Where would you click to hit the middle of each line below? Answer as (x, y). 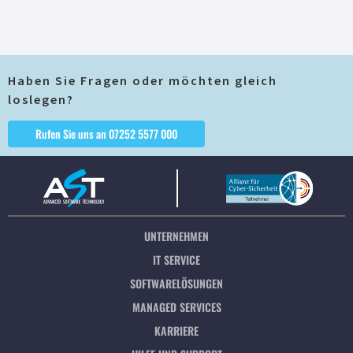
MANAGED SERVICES (176, 307)
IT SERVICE (176, 260)
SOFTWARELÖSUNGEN (176, 283)
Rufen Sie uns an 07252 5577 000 (106, 134)
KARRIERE (176, 331)
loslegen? (41, 99)
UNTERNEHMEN (176, 236)
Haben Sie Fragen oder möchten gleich (143, 80)
